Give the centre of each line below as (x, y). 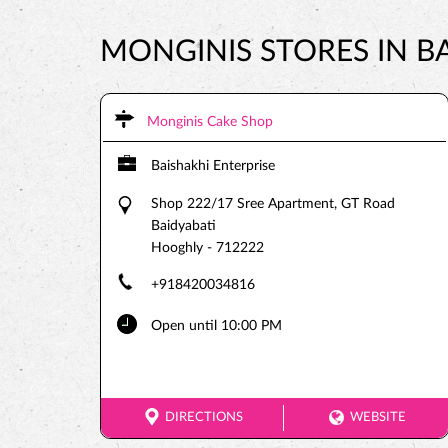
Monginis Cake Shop (209, 122)
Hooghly (176, 248)
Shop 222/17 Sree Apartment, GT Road (272, 204)
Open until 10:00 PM (216, 326)
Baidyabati (183, 226)
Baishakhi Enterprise (212, 166)
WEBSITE (378, 417)
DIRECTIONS (204, 417)
